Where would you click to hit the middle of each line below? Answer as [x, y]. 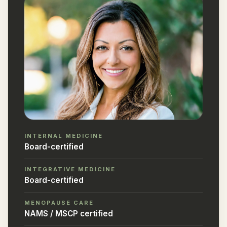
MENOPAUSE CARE [59, 202]
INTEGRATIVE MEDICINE [70, 169]
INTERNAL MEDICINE [64, 136]
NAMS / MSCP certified [69, 213]
